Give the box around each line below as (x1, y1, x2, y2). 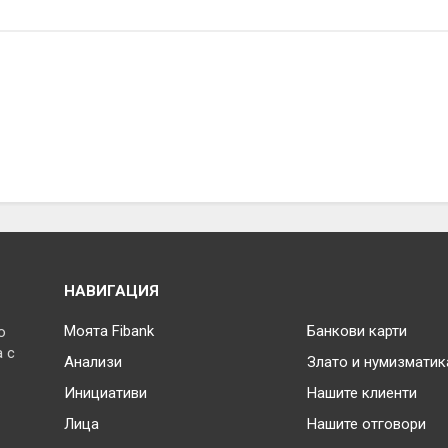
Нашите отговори (307, 415, 427, 433)
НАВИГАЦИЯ (64, 282, 159, 300)
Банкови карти (307, 322, 408, 340)
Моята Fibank (64, 322, 154, 340)
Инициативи (64, 384, 147, 402)
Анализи (64, 353, 122, 371)
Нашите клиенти (307, 384, 418, 402)
